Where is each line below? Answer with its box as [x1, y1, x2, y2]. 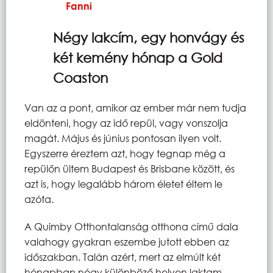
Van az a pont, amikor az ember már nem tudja [24, 101, 246, 114]
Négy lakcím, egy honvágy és [53, 29, 244, 45]
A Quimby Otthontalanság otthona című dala [24, 219, 238, 233]
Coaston [53, 69, 108, 85]
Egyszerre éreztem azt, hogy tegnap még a [24, 146, 225, 160]
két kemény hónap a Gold [53, 49, 222, 65]
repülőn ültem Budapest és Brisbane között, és [24, 161, 235, 175]
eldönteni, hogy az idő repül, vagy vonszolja [24, 116, 228, 129]
